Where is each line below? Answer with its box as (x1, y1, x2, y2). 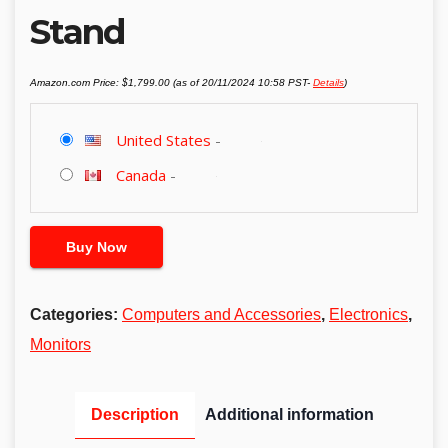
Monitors (30, 335, 91, 353)
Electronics (329, 305, 408, 323)
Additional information (204, 405, 374, 423)
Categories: (30, 305, 122, 323)
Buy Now (66, 238, 127, 255)
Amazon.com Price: (30, 77, 122, 89)
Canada (115, 165, 166, 186)
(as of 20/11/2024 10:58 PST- (170, 77, 313, 89)
